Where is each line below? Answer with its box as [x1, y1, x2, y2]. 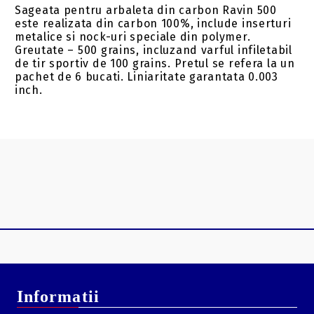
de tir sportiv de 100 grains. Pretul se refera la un [15, 56, 295, 70]
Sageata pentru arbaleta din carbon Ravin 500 [15, 3, 277, 17]
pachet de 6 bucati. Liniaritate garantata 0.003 [15, 69, 278, 83]
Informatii [17, 287, 100, 306]
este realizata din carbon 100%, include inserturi [15, 16, 292, 30]
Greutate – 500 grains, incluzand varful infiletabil [15, 43, 292, 57]
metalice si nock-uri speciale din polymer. [15, 29, 251, 43]
